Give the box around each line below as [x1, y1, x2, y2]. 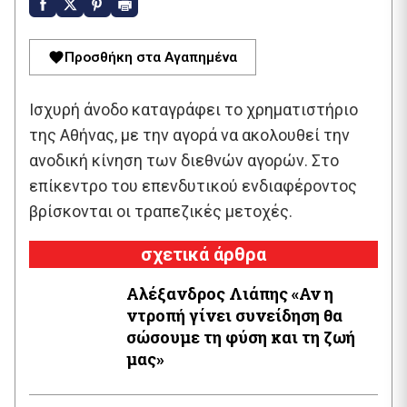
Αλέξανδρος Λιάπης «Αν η [126, 283, 292, 304]
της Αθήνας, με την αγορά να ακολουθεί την [29, 125, 350, 144]
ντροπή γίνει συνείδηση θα [126, 304, 342, 326]
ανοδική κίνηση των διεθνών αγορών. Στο [29, 151, 339, 170]
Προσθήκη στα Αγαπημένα [65, 49, 237, 65]
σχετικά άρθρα [141, 243, 266, 265]
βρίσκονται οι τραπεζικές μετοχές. [29, 202, 293, 221]
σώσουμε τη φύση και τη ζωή [126, 326, 355, 348]
